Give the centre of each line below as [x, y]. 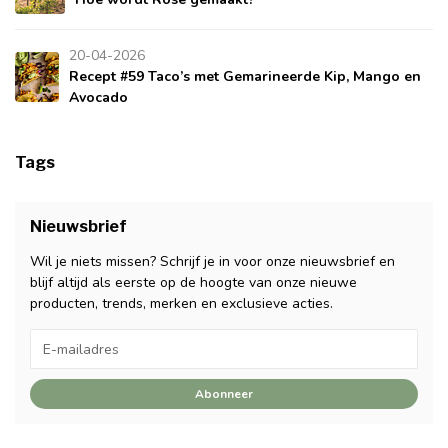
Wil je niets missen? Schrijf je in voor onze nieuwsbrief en [212, 262]
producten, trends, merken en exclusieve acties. [181, 304]
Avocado [98, 98]
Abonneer [224, 394]
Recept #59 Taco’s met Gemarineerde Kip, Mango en [244, 77]
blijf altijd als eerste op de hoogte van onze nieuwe [193, 283]
